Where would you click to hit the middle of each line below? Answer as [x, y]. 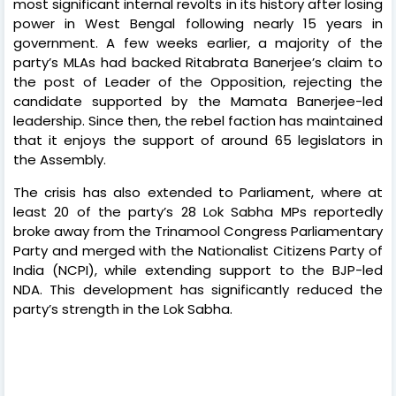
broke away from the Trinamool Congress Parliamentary [198, 231]
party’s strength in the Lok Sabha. [123, 308]
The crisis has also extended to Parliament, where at [198, 192]
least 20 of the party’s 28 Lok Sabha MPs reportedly [198, 211]
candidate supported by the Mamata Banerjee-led [198, 101]
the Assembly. [60, 159]
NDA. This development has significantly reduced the [198, 289]
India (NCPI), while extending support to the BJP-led [198, 270]
